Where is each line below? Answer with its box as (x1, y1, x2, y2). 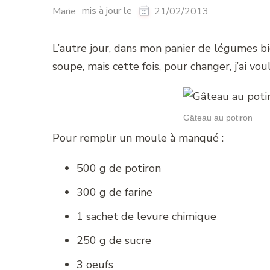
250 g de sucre (77, 233, 151, 248)
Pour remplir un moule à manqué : (52, 130, 224, 145)
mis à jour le (82, 4, 134, 18)
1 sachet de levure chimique (77, 209, 216, 224)
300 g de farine (77, 184, 152, 199)
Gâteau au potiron (183, 112, 253, 122)
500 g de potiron (77, 160, 161, 175)
